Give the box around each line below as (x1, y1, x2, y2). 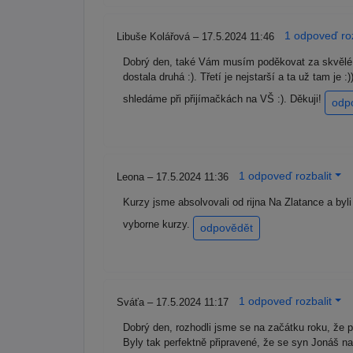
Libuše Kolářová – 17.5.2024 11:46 (117, 31, 277, 43)
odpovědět (200, 221, 253, 235)
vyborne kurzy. (123, 218, 193, 231)
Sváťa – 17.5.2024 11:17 (117, 296, 232, 309)
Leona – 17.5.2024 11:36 (117, 171, 232, 184)
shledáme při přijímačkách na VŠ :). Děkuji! (123, 93, 325, 106)
